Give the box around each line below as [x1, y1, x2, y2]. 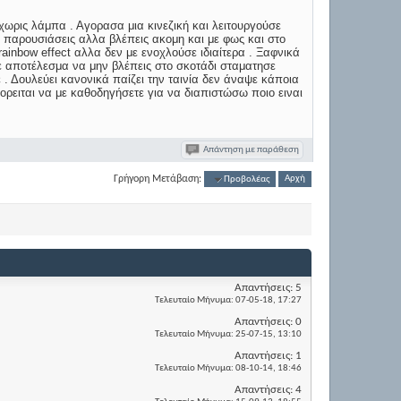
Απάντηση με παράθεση [202, 145, 299, 155]
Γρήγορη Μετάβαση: [114, 173, 202, 184]
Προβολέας [223, 174, 270, 184]
